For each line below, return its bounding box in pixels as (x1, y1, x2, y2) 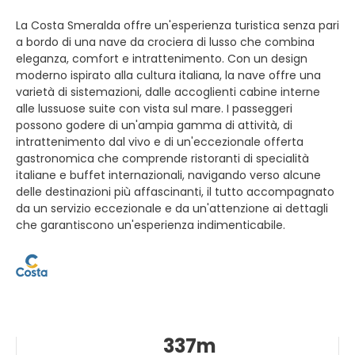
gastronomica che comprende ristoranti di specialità (16, 150, 309, 166)
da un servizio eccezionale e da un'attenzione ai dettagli (16, 200, 328, 216)
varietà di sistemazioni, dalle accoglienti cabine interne (16, 83, 320, 100)
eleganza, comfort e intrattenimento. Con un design (16, 50, 307, 67)
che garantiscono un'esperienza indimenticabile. (16, 216, 285, 233)
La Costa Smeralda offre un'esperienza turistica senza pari (16, 17, 339, 33)
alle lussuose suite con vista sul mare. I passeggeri (16, 100, 292, 116)
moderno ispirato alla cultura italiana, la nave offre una (16, 67, 321, 83)
